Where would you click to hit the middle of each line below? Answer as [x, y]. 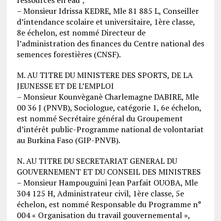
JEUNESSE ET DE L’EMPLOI [65, 86]
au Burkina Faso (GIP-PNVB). [68, 140]
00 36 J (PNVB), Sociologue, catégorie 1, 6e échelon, [109, 107]
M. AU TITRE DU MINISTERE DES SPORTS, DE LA [105, 75]
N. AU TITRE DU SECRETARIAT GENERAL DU [97, 161]
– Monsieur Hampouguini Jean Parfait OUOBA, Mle [107, 182]
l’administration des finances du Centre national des [110, 43]
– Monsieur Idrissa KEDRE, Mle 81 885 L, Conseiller [108, 11]
